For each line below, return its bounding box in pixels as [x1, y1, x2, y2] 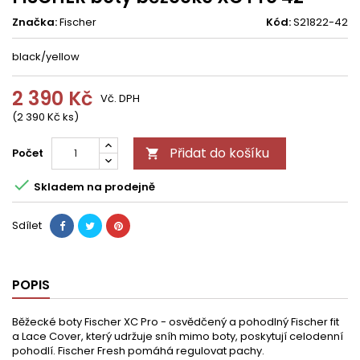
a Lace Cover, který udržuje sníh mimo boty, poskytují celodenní [12, 329, 343, 344]
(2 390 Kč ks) [12, 109, 79, 125]
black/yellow [12, 49, 80, 64]
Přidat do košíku [170, 144, 269, 162]
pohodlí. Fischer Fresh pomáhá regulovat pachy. [12, 343, 264, 358]
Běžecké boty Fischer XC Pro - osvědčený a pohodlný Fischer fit [12, 314, 339, 329]
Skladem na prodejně [31, 178, 155, 194]
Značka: [12, 14, 57, 30]
